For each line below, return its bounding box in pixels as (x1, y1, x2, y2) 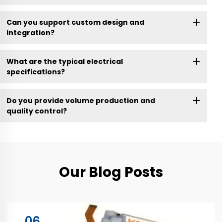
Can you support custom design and (6, 17, 144, 27)
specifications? (6, 66, 65, 77)
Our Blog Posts (59, 163, 163, 182)
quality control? (6, 106, 67, 116)
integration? (6, 27, 55, 38)
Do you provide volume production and (6, 95, 155, 106)
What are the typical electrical (6, 56, 123, 66)
